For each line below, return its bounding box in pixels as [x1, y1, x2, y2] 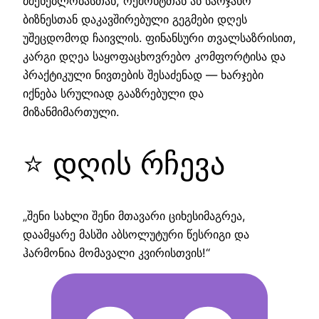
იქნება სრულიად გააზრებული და [23, 86, 204, 101]
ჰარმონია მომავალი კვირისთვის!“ [23, 246, 214, 261]
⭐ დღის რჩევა [23, 145, 225, 182]
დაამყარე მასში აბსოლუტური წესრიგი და [23, 227, 249, 242]
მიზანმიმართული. [23, 105, 119, 120]
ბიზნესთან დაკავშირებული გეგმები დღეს [23, 12, 247, 27]
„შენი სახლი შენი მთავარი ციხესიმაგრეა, [23, 209, 246, 224]
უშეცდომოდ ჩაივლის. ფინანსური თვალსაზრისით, [23, 31, 296, 46]
